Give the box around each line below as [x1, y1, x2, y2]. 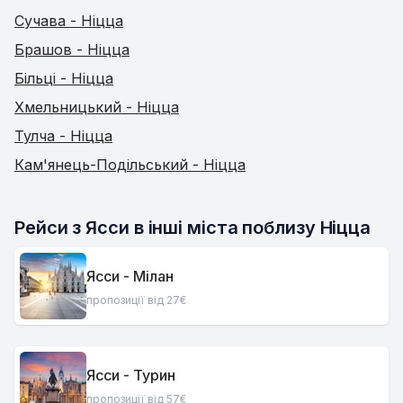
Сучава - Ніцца [14, 12, 123, 30]
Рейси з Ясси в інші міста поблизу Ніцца [14, 217, 372, 238]
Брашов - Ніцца [14, 40, 130, 58]
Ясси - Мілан [86, 266, 174, 285]
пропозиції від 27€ [86, 292, 186, 307]
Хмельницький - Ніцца [14, 98, 179, 116]
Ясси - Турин [86, 365, 175, 384]
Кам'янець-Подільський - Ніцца [14, 156, 246, 174]
